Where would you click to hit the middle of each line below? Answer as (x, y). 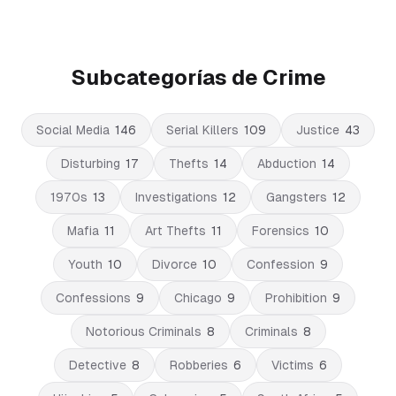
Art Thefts (175, 231)
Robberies (199, 365)
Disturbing (91, 164)
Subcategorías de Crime (198, 77)
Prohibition (296, 298)
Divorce (175, 264)
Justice (318, 130)
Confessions (93, 298)
